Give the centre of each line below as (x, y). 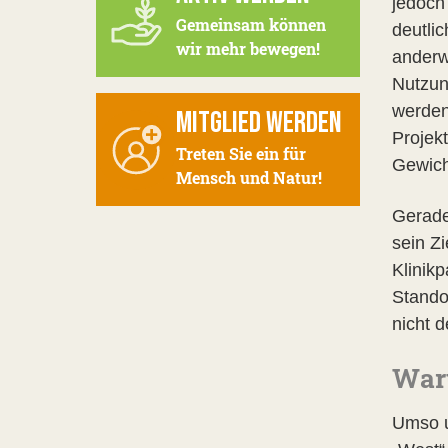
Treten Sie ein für (241, 153)
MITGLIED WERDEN (259, 123)
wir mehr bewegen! (248, 48)
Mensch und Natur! (249, 177)
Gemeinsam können (251, 24)
